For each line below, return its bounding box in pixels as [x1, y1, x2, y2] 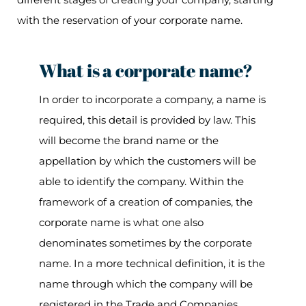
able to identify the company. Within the [38, 175, 244, 188]
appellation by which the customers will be [38, 154, 256, 167]
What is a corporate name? [38, 58, 256, 83]
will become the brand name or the [38, 134, 219, 147]
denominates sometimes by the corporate [38, 236, 252, 249]
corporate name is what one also [38, 216, 204, 229]
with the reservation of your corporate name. [17, 14, 242, 27]
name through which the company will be [38, 277, 253, 290]
